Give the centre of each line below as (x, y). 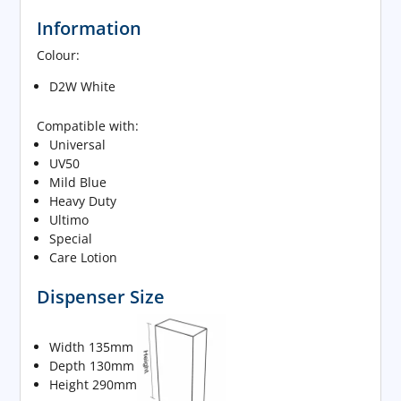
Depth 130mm (92, 366)
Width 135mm (92, 347)
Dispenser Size (101, 297)
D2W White (83, 87)
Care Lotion (84, 258)
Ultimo (69, 220)
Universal (78, 145)
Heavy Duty (83, 201)
